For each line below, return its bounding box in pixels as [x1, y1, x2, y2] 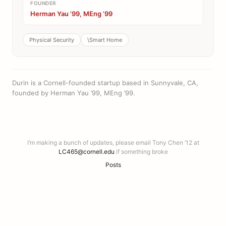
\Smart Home [87, 36, 122, 43]
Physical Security [29, 36, 74, 43]
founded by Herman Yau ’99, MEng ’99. [12, 89, 135, 97]
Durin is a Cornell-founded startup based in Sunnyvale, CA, [12, 79, 198, 87]
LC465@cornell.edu [58, 148, 115, 155]
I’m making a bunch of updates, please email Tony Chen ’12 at [27, 139, 199, 146]
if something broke [114, 148, 168, 155]
